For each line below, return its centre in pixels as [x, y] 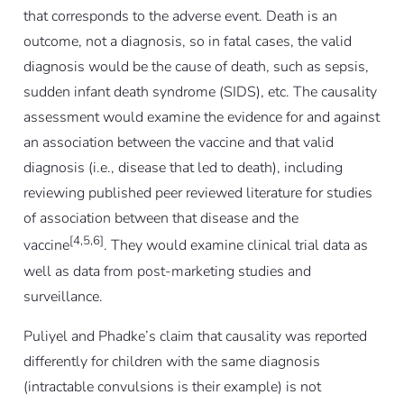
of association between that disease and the [161, 219]
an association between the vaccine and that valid [178, 143]
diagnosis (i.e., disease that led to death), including [183, 168]
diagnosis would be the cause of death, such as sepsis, [196, 67]
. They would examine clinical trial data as [235, 246]
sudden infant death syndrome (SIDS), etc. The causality [200, 92]
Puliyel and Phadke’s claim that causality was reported [195, 336]
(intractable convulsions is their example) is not [172, 386]
